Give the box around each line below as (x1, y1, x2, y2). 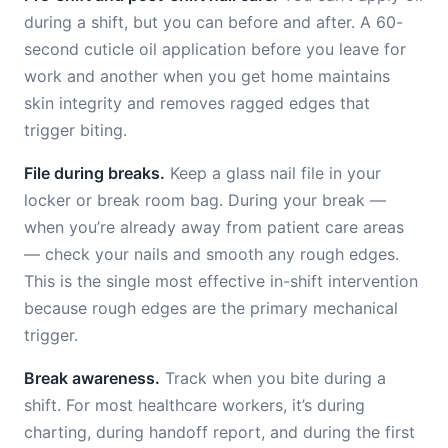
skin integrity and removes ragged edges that (24, 93, 370, 113)
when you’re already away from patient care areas (24, 217, 404, 237)
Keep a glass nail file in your (165, 163, 381, 183)
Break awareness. (24, 368, 160, 388)
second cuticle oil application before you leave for (24, 39, 406, 59)
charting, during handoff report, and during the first (24, 422, 415, 442)
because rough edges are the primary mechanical (24, 298, 398, 318)
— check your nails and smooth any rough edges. (24, 244, 399, 264)
